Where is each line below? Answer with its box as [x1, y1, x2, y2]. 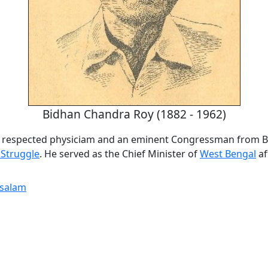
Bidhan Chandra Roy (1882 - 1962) [42, 105, 226, 122]
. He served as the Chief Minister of [39, 147, 200, 160]
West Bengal [200, 147, 256, 160]
